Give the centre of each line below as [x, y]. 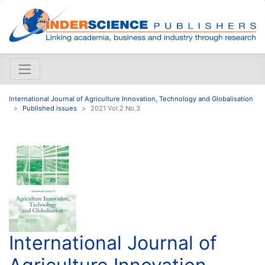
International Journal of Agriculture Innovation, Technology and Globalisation [131, 98]
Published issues [50, 108]
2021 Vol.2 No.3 [115, 108]
